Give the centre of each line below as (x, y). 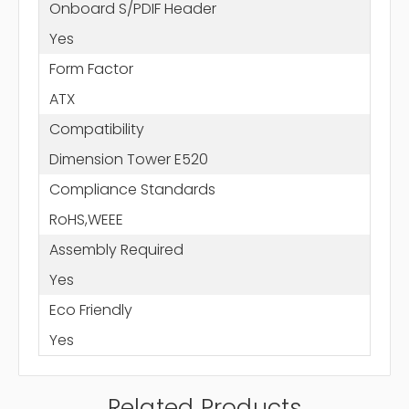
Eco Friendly (90, 309)
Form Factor (91, 68)
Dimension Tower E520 (128, 159)
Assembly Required (116, 249)
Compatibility (96, 129)
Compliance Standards (132, 189)
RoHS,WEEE (86, 219)
